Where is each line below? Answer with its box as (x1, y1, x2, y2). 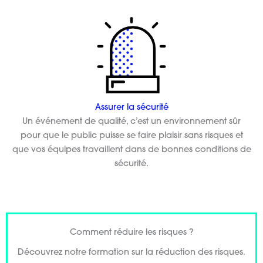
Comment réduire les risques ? (69, 228, 194, 237)
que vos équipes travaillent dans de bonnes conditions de (12, 145, 251, 154)
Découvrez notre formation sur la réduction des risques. (18, 248, 245, 257)
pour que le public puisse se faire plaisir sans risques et (20, 131, 243, 140)
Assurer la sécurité (95, 103, 168, 112)
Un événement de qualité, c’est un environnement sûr (22, 117, 241, 126)
